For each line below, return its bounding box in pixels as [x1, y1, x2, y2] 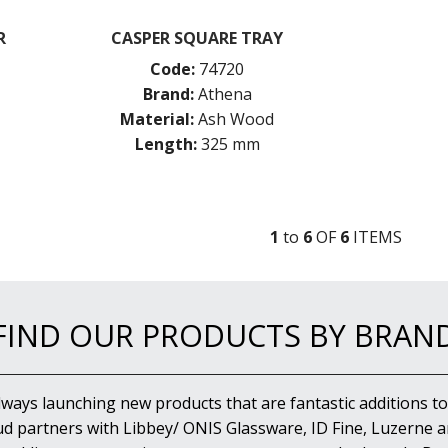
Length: [134, 132, 197, 155]
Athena [197, 82, 252, 105]
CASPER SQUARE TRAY [111, 26, 284, 49]
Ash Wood [198, 107, 275, 130]
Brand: [142, 82, 194, 105]
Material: [120, 107, 195, 130]
